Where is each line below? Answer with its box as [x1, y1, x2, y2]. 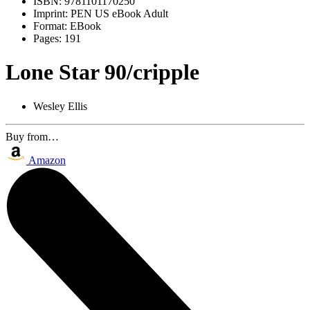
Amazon [28, 154, 66, 166]
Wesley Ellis [33, 100, 87, 112]
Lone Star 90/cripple [6, 60, 199, 85]
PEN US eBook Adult [68, 8, 168, 19]
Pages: [33, 33, 62, 44]
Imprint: [33, 8, 68, 19]
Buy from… [6, 130, 59, 143]
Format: [33, 20, 67, 32]
